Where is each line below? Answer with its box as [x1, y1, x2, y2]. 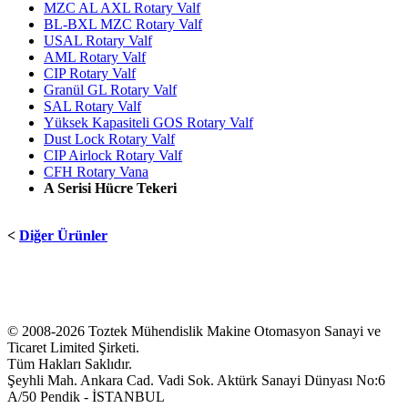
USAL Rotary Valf [44, 32, 152, 48]
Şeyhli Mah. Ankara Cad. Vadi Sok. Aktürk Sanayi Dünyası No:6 [7, 372, 385, 388]
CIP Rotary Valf [44, 65, 136, 81]
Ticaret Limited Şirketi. [7, 339, 139, 355]
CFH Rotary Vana [44, 163, 148, 179]
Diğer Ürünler [19, 227, 107, 243]
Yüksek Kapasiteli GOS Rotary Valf [44, 114, 253, 130]
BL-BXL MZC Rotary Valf [44, 15, 202, 32]
